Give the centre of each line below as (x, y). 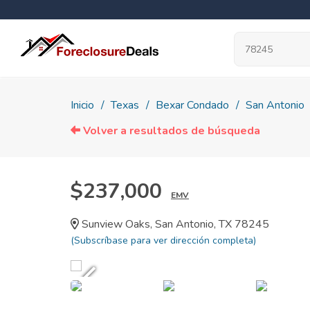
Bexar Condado (192, 105)
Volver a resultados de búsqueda (170, 131)
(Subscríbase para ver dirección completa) (163, 240)
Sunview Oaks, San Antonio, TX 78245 (174, 224)
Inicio (82, 105)
